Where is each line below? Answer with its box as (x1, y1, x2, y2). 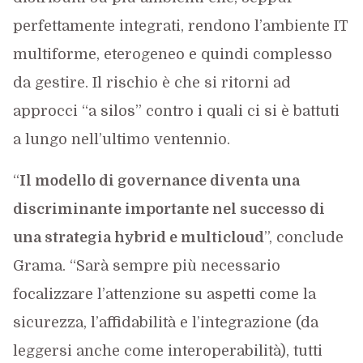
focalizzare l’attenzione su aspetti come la (12, 285, 316, 302)
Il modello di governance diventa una (19, 172, 300, 189)
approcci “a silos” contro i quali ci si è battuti (12, 102, 340, 119)
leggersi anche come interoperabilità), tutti (12, 342, 322, 359)
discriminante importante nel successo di (12, 200, 325, 217)
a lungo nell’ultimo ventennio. (12, 130, 230, 147)
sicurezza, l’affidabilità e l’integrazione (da (12, 314, 318, 331)
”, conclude (263, 228, 344, 246)
